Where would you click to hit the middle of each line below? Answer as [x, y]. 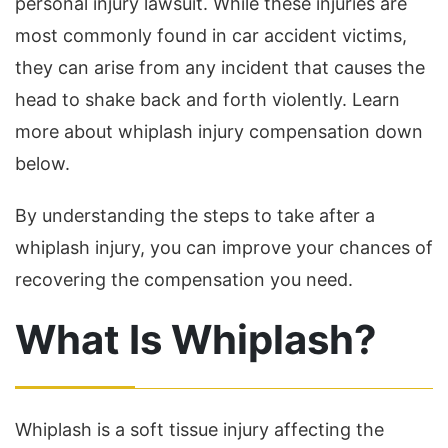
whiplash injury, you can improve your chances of [224, 248]
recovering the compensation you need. [184, 280]
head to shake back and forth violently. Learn [207, 100]
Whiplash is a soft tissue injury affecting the [199, 430]
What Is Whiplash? [196, 340]
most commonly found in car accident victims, [211, 36]
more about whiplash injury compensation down [219, 132]
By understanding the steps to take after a [195, 216]
